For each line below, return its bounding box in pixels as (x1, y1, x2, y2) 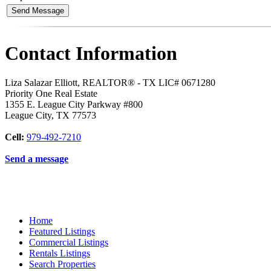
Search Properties (29, 259, 96, 270)
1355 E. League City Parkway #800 (5, 99, 143, 110)
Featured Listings (29, 226, 95, 237)
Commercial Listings (29, 237, 108, 248)
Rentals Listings (29, 248, 90, 259)
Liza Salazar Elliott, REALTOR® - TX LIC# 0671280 (5, 77, 215, 88)
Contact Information (5, 42, 177, 64)
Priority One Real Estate (5, 88, 97, 99)
